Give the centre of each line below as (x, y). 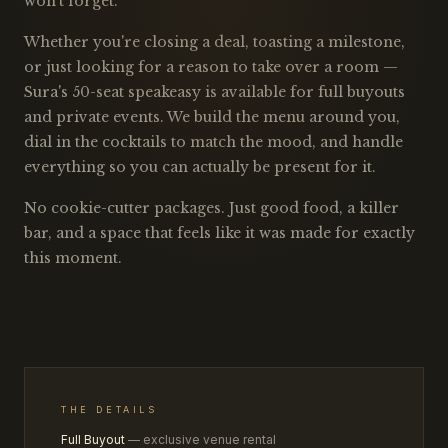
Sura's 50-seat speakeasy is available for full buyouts (214, 91)
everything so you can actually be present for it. (200, 166)
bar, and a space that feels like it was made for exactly (219, 232)
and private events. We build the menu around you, (212, 116)
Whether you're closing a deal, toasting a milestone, (214, 41)
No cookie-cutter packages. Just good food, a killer (211, 207)
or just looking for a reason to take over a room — (211, 66)
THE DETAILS (109, 409)
